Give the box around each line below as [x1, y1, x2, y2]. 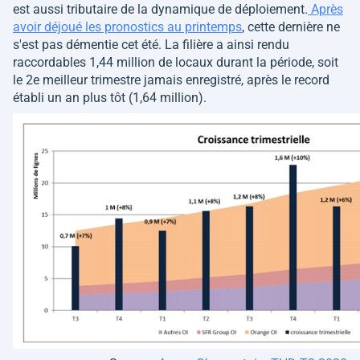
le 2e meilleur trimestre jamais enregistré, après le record [13, 72, 329, 88]
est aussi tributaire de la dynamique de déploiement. [13, 2, 308, 18]
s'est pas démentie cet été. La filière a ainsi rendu [13, 37, 289, 53]
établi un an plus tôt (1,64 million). [13, 90, 207, 106]
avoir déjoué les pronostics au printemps [13, 19, 242, 35]
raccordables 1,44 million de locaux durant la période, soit [13, 55, 338, 71]
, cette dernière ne [242, 19, 340, 35]
